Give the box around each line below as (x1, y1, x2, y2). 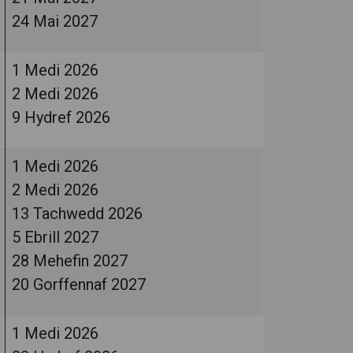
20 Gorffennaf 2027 (12, 275, 146, 294)
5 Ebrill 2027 (12, 228, 98, 247)
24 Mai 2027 (12, 12, 98, 31)
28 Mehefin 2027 (12, 251, 128, 270)
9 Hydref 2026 (12, 108, 110, 127)
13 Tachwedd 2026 (12, 204, 143, 223)
